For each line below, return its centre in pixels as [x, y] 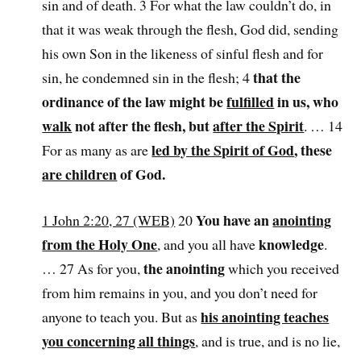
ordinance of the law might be [135, 102]
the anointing [185, 269]
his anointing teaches [265, 317]
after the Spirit [259, 126]
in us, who [307, 102]
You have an [234, 220]
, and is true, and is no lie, [268, 341]
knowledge [292, 245]
